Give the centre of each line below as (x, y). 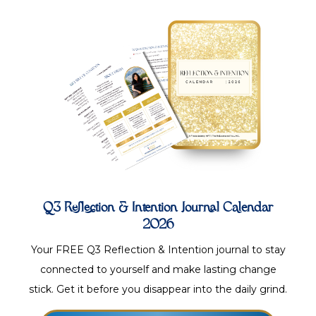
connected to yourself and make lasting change (158, 269)
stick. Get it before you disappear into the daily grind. (158, 289)
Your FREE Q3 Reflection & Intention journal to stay (158, 249)
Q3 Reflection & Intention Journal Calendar (158, 208)
